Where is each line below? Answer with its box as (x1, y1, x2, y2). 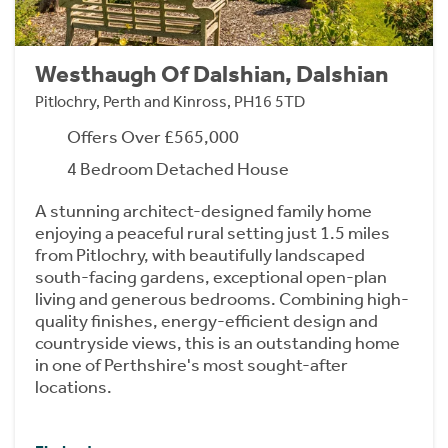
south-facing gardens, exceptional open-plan (35, 265, 387, 288)
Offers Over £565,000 (67, 125, 239, 148)
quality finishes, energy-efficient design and (35, 309, 378, 332)
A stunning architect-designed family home (35, 199, 372, 222)
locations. (35, 375, 112, 398)
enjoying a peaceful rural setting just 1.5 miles (35, 221, 390, 244)
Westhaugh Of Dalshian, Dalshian (35, 59, 388, 88)
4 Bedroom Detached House (67, 157, 289, 180)
